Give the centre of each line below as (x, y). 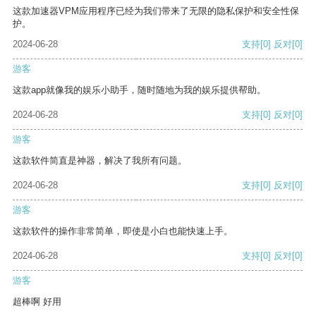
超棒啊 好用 (37, 302)
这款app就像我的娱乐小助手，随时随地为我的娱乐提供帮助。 (139, 90)
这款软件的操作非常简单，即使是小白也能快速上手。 (123, 231)
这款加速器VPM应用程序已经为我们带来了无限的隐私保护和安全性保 (156, 11)
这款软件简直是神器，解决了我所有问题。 (100, 161)
